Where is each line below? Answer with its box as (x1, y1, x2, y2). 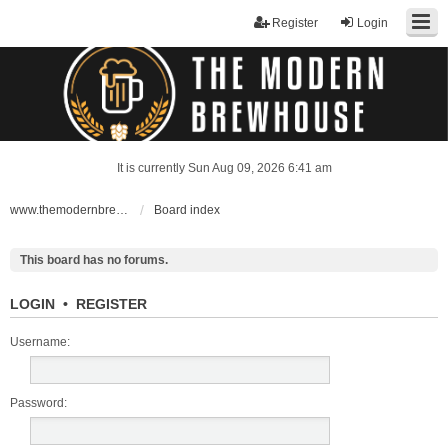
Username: (10, 335, 70, 349)
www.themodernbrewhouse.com (116, 203, 128, 217)
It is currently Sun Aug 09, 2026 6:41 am (116, 161, 332, 175)
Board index (154, 203, 220, 217)
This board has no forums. (20, 253, 168, 267)
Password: (10, 396, 67, 410)
